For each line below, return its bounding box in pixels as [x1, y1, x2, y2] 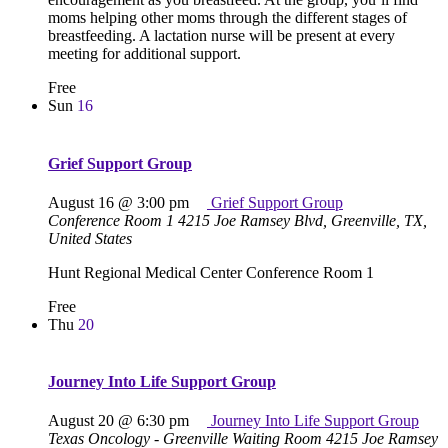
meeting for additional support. [48, 45, 241, 63]
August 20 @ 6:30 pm [48, 412, 189, 430]
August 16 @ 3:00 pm [48, 193, 189, 211]
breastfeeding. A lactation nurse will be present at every [48, 27, 395, 45]
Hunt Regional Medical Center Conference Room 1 [48, 263, 374, 281]
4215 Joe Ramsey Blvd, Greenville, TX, [178, 211, 427, 229]
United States [48, 229, 132, 247]
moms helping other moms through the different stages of [48, 9, 407, 27]
